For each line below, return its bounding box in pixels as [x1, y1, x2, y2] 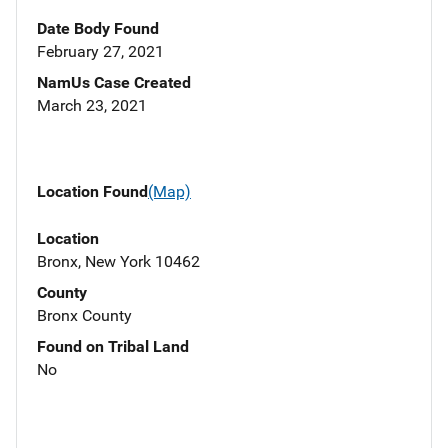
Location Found [37, 182, 148, 202]
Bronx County [37, 305, 132, 325]
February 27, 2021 [37, 42, 164, 62]
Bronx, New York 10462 [37, 251, 200, 271]
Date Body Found [37, 19, 159, 39]
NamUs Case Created [37, 73, 191, 93]
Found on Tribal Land [37, 336, 189, 356]
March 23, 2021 [37, 96, 147, 116]
